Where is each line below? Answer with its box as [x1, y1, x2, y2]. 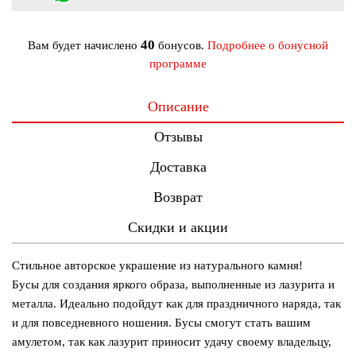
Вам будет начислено [28, 39, 141, 52]
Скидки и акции [128, 219, 228, 236]
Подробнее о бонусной [207, 39, 328, 52]
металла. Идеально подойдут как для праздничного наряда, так [12, 297, 341, 311]
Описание [147, 99, 209, 115]
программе [149, 57, 207, 71]
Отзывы [153, 129, 203, 145]
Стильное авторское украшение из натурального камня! [12, 259, 303, 273]
